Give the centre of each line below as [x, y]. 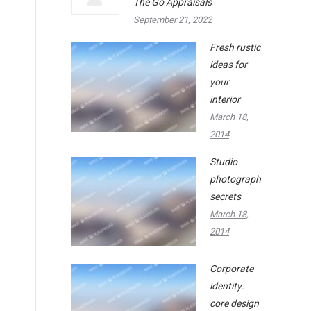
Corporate [232, 268]
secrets [225, 197]
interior [225, 100]
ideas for [228, 65]
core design [234, 303]
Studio [224, 162]
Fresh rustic [235, 48]
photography [238, 179]
